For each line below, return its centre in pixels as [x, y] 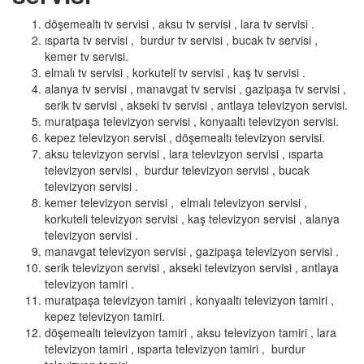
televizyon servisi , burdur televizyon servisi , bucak [177, 170]
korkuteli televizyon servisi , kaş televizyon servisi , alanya [192, 219]
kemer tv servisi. [87, 56]
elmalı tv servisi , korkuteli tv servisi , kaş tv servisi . [175, 73]
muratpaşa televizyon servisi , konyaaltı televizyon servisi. [192, 121]
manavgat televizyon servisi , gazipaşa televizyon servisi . [192, 251]
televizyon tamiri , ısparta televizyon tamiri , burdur [175, 349]
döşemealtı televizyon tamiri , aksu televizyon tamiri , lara [191, 333]
